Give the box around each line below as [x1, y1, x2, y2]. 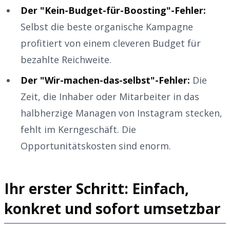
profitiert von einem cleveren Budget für [21, 36, 201, 49]
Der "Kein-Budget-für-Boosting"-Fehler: [21, 4, 206, 16]
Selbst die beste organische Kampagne [21, 20, 193, 33]
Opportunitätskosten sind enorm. [21, 139, 171, 152]
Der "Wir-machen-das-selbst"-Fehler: [21, 73, 190, 86]
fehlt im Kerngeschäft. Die [21, 123, 136, 136]
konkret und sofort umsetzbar [4, 198, 221, 218]
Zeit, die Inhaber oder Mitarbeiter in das [21, 90, 199, 103]
